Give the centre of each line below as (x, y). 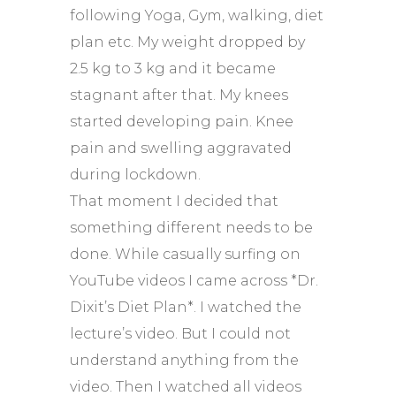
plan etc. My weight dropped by (187, 42)
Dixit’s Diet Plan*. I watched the (186, 307)
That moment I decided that (174, 201)
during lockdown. (135, 174)
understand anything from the (184, 360)
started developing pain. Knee (182, 121)
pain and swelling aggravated (181, 148)
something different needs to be (191, 227)
